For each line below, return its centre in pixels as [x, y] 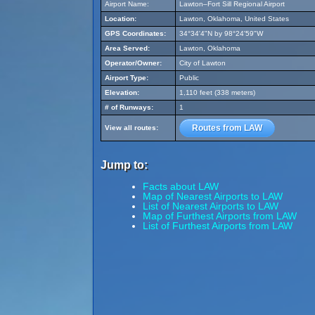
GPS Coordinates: [135, 33]
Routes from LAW [227, 128]
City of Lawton [202, 63]
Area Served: [127, 48]
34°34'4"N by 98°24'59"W [221, 33]
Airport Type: [127, 78]
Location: [121, 19]
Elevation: [122, 92]
